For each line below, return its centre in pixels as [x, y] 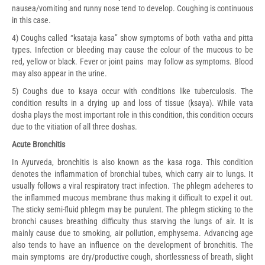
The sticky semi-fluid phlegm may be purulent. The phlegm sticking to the [132, 209]
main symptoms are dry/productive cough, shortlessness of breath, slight [132, 256]
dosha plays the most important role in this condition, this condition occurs [132, 114]
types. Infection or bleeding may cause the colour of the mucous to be [132, 49]
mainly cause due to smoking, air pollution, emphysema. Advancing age [132, 233]
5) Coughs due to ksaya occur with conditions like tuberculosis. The [132, 91]
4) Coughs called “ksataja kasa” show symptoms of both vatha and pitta [132, 38]
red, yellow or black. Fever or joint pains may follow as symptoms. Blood [132, 61]
